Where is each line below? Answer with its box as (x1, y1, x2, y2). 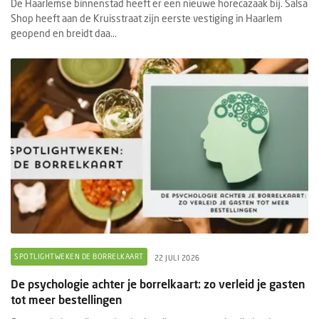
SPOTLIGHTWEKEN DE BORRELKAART (14, 251, 144, 261)
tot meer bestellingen (11, 292, 122, 306)
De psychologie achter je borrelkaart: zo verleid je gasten (11, 276, 305, 291)
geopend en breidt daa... (11, 26, 117, 39)
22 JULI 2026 (154, 253, 200, 263)
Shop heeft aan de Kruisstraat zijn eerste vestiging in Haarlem (11, 11, 282, 24)
